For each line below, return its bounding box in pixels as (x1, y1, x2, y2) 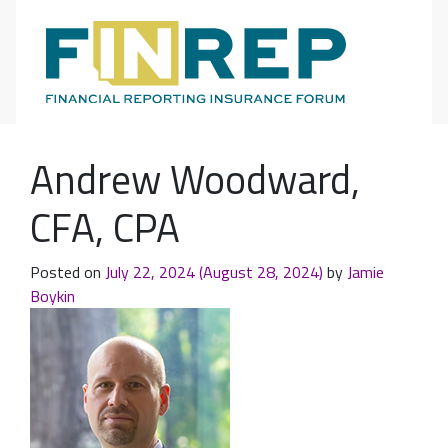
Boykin (30, 283, 75, 308)
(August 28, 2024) (195, 259, 327, 284)
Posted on (30, 259, 105, 284)
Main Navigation (16, 56, 236, 105)
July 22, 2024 (105, 259, 195, 284)
